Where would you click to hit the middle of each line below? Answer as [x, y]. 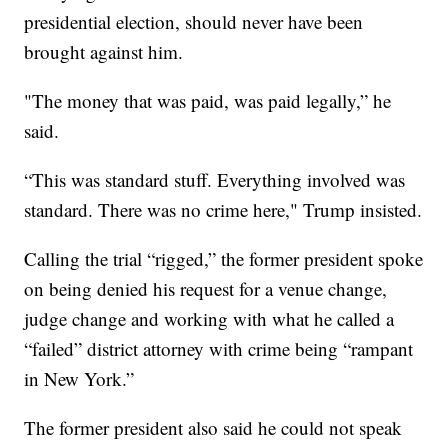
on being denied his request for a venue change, [206, 288]
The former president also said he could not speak [213, 427]
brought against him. [104, 51]
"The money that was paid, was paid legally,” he [208, 100]
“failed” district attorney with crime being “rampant [219, 348]
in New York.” [79, 378]
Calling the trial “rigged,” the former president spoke [224, 258]
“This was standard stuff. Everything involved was [215, 179]
